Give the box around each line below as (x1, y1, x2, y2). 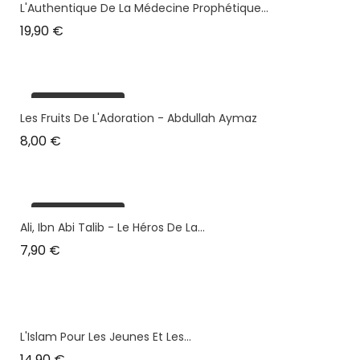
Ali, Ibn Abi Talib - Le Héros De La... (20, 219, 205, 236)
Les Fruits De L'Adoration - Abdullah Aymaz (20, 109, 257, 126)
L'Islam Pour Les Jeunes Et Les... (20, 329, 191, 346)
